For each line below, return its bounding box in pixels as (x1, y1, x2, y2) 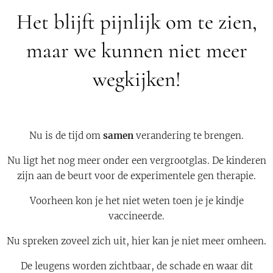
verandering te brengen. (136, 130, 244, 141)
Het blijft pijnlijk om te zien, (16, 9, 257, 35)
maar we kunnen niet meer (26, 38, 247, 63)
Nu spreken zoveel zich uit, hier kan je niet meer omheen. (7, 235, 266, 247)
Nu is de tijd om (29, 130, 103, 141)
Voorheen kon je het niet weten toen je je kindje (29, 195, 244, 207)
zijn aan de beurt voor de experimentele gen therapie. (17, 170, 256, 182)
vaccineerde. (108, 210, 165, 222)
